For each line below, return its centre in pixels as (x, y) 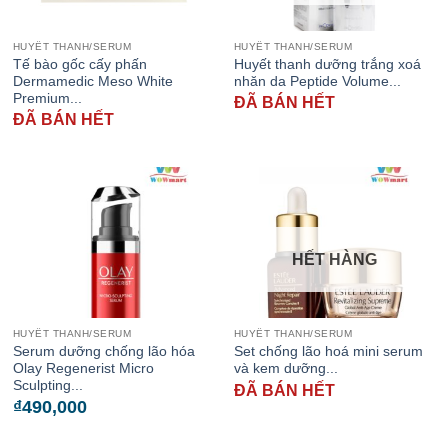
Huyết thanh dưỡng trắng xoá (327, 64)
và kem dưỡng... (285, 369)
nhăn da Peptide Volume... (317, 81)
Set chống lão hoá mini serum (328, 352)
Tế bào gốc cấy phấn (79, 64)
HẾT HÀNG (334, 260)
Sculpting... (47, 386)
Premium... (47, 98)
